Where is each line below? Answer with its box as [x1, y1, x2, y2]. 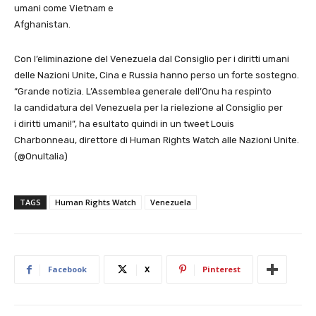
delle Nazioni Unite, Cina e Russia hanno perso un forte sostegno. [14, 70, 299, 80]
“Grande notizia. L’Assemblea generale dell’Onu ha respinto [14, 86, 272, 97]
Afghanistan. [14, 19, 71, 30]
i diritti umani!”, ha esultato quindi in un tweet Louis [14, 119, 234, 129]
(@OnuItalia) [14, 151, 68, 162]
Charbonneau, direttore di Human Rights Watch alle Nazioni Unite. [14, 135, 299, 145]
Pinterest [202, 264, 241, 274]
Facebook [48, 264, 87, 274]
